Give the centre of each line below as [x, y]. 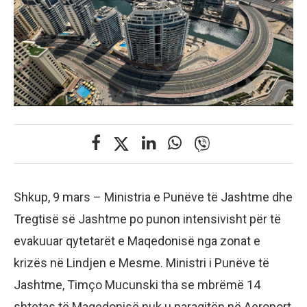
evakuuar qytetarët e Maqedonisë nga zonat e [137, 241]
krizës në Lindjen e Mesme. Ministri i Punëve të [142, 263]
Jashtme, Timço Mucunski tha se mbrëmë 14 [137, 285]
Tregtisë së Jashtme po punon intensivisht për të [147, 219]
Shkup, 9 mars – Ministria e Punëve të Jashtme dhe [153, 197]
